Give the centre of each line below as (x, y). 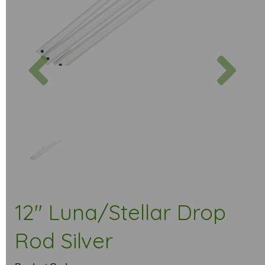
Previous (74, 54)
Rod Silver (64, 240)
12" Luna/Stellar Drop (120, 212)
